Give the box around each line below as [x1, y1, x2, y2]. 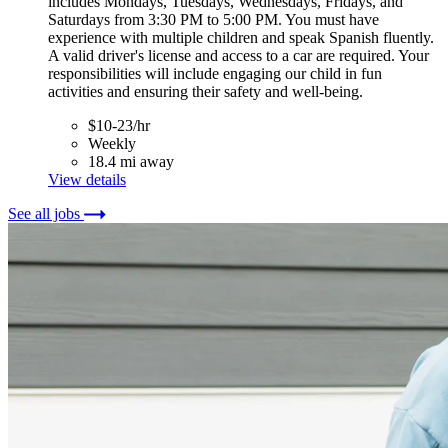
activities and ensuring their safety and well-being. [48, 83, 363, 101]
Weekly [88, 135, 136, 153]
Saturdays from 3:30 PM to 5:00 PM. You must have [48, 11, 379, 29]
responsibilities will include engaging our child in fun [48, 65, 382, 83]
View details [48, 171, 126, 189]
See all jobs [8, 205, 84, 223]
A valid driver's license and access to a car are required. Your [48, 47, 429, 65]
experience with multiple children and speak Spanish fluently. [48, 29, 434, 47]
